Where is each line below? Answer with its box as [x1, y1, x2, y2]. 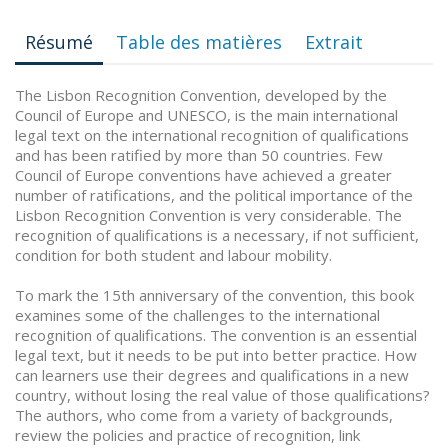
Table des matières [116, 30, 283, 54]
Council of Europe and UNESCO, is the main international [15, 105, 398, 125]
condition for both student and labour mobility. [15, 245, 332, 265]
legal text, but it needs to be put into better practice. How [15, 345, 417, 365]
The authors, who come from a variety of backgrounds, [15, 405, 393, 425]
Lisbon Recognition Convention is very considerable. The [15, 205, 402, 225]
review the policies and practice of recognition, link [15, 425, 360, 445]
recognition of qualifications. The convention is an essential [15, 325, 417, 345]
